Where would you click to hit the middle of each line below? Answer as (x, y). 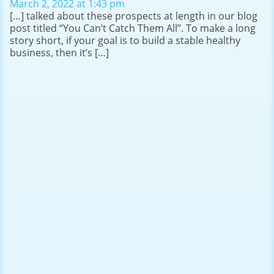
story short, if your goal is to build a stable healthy (125, 40)
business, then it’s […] (59, 52)
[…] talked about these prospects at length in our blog (134, 16)
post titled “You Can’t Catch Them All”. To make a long (133, 28)
